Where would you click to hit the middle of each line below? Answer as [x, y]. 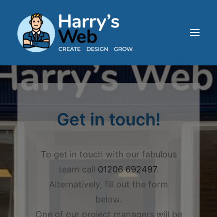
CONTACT [33, 166]
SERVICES [33, 118]
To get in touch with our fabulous [108, 154]
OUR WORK [35, 134]
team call [78, 169]
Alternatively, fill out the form [108, 184]
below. [108, 199]
